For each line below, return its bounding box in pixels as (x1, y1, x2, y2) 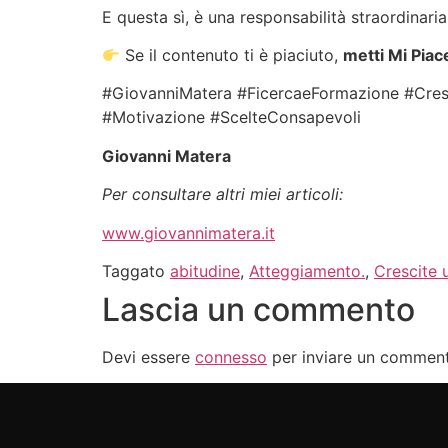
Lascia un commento (102, 289, 415, 329)
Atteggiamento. (249, 260, 365, 281)
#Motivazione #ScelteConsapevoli (102, 107, 361, 128)
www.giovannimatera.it (102, 222, 275, 243)
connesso (195, 346, 267, 367)
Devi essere (102, 346, 195, 367)
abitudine (170, 260, 240, 281)
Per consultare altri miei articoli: (102, 184, 343, 205)
